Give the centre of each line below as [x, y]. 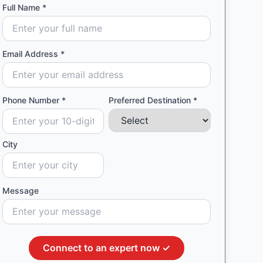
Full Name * [24, 7]
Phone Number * [34, 100]
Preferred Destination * [153, 100]
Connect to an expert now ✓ [106, 248]
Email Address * [33, 54]
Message [20, 190]
